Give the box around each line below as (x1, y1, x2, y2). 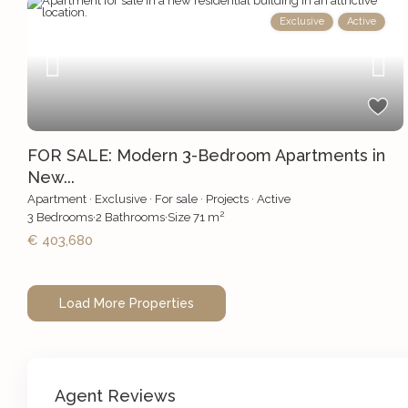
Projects (206, 192, 250, 207)
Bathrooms (102, 210, 166, 225)
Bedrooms (34, 210, 94, 225)
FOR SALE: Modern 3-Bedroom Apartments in (27, 146, 386, 166)
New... (27, 168, 76, 188)
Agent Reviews (55, 386, 177, 406)
